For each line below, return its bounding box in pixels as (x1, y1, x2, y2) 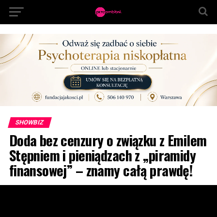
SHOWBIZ (14, 119, 45, 126)
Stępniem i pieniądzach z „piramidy (9, 145, 196, 166)
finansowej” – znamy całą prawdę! (9, 160, 193, 181)
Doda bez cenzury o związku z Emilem (9, 130, 207, 151)
